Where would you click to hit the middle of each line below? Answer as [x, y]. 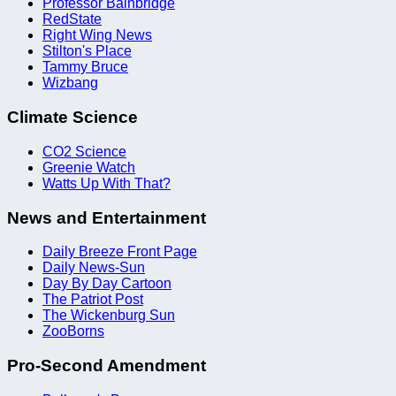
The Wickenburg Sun [109, 316]
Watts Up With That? [107, 183]
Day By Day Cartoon [107, 284]
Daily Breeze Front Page [120, 252]
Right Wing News [97, 35]
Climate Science [72, 118]
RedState [72, 19]
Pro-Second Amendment [107, 366]
